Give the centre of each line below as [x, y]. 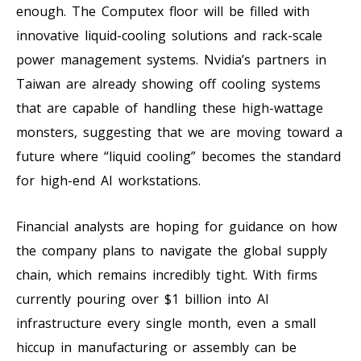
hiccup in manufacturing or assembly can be [156, 347]
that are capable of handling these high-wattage [170, 108]
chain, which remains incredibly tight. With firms [167, 274]
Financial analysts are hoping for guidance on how [176, 226]
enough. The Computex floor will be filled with [163, 11]
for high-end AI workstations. [108, 180]
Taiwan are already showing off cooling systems [168, 83]
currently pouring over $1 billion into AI [143, 299]
